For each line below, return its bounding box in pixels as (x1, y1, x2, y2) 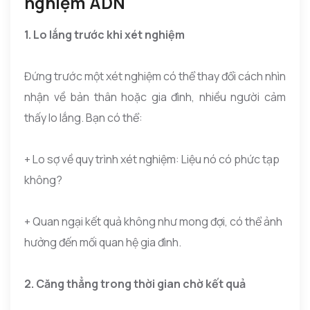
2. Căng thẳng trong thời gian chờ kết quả (24, 275, 246, 291)
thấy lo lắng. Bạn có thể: (24, 109, 143, 125)
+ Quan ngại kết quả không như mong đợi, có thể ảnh (24, 213, 282, 229)
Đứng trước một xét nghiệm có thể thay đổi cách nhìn (24, 68, 286, 84)
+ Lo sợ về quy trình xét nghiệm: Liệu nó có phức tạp (24, 151, 280, 167)
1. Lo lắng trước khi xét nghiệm (24, 26, 185, 42)
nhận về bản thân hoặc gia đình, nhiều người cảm (24, 89, 286, 104)
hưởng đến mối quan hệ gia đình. (24, 234, 181, 250)
